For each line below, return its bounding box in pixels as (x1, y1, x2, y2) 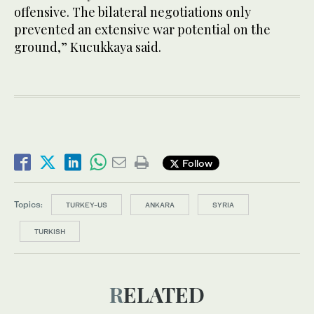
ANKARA (145, 200, 175, 210)
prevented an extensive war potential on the (14, 21, 271, 39)
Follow (179, 156, 212, 169)
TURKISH (34, 227, 65, 236)
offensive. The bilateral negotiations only (14, 4, 251, 21)
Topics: (14, 199, 43, 210)
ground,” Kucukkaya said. (14, 39, 161, 56)
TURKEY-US (66, 200, 107, 210)
